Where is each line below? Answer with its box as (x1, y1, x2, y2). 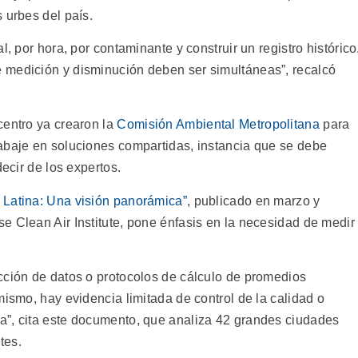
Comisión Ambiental (117, 117, 236, 132)
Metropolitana (239, 117, 320, 132)
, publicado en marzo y (186, 193, 320, 208)
